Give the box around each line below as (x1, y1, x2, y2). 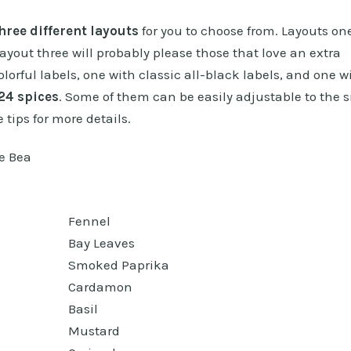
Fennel (67, 212, 110, 229)
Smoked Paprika (67, 256, 169, 273)
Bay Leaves (67, 234, 135, 251)
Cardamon (67, 278, 132, 295)
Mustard (67, 322, 120, 338)
